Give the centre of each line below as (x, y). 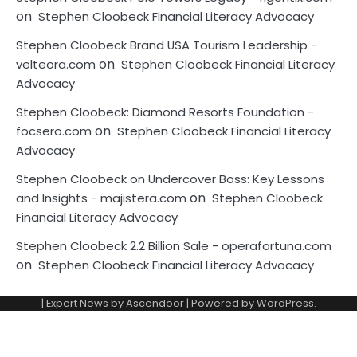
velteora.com (56, 65)
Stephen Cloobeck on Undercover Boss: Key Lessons (170, 179)
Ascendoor (155, 304)
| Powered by (220, 304)
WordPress (285, 304)
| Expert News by (83, 304)
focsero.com (54, 131)
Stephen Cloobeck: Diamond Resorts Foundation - (165, 112)
